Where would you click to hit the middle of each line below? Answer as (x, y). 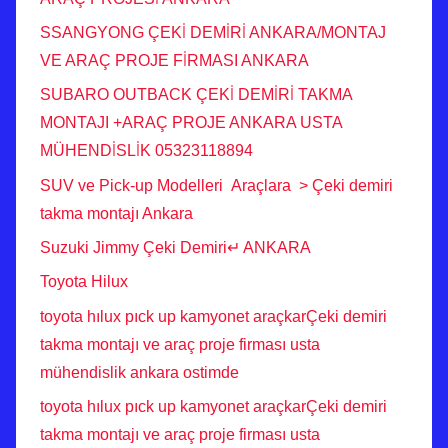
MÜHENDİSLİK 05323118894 (146, 151)
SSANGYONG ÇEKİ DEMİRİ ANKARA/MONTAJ (213, 32)
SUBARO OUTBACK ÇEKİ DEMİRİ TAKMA (196, 95)
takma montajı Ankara (116, 213)
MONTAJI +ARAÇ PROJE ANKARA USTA (191, 123)
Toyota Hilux (84, 282)
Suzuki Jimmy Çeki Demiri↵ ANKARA (175, 248)
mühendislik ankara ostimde (139, 372)
